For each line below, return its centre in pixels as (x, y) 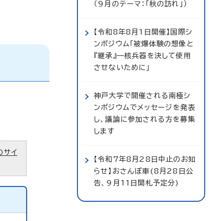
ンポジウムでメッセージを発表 (145, 107)
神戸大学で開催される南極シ (142, 95)
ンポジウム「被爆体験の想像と (144, 44)
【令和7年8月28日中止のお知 (145, 159)
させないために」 (122, 67)
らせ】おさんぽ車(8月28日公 (144, 171)
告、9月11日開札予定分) (137, 183)
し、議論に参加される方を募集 (145, 119)
